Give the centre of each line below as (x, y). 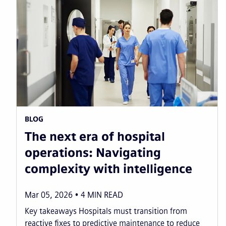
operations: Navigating (93, 152)
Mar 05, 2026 (49, 195)
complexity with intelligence (108, 168)
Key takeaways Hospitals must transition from (106, 211)
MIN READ (105, 195)
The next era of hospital (95, 136)
